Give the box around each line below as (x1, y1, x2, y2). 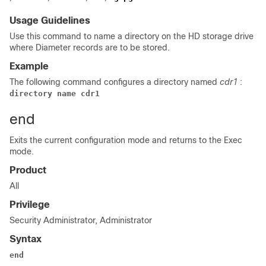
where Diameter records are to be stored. (9, 43, 170, 52)
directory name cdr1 (9, 89, 100, 98)
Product (9, 165, 46, 175)
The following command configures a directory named (9, 77, 220, 87)
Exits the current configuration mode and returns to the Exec (9, 135, 242, 145)
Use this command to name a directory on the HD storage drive (9, 31, 254, 41)
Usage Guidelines (9, 15, 90, 26)
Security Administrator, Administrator (9, 216, 152, 225)
